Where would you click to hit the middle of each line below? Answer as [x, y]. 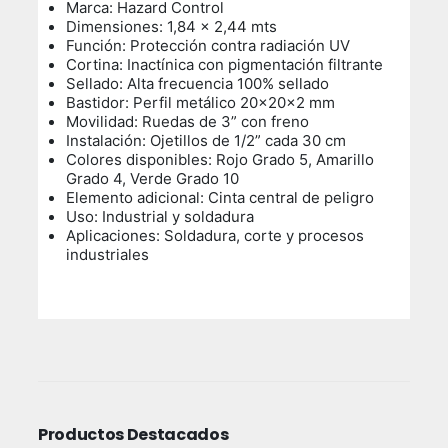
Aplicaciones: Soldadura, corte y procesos [215, 236]
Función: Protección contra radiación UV [208, 46]
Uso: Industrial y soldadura [160, 217]
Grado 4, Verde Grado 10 [153, 179]
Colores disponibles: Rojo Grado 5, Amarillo [220, 160]
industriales [108, 255]
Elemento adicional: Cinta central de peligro [220, 198]
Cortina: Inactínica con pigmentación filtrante [225, 65]
